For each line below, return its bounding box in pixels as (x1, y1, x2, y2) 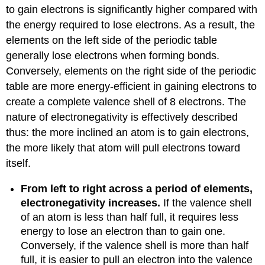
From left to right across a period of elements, (21, 183, 253, 195)
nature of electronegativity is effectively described (6, 111, 238, 124)
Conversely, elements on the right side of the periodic (6, 65, 257, 77)
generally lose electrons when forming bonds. (6, 50, 220, 62)
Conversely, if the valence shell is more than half (21, 240, 249, 252)
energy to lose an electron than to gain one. (21, 225, 226, 238)
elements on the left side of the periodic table (6, 34, 218, 47)
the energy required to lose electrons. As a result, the (6, 19, 256, 31)
